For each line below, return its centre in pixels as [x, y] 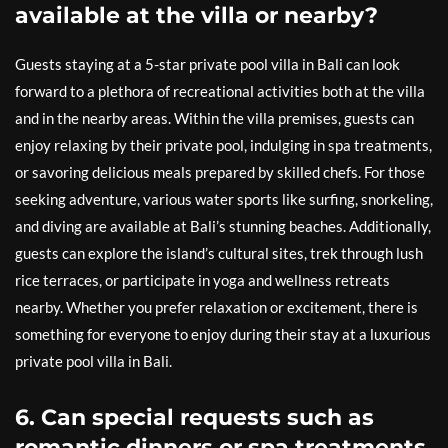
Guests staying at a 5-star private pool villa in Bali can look [207, 64]
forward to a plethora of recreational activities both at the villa [220, 91]
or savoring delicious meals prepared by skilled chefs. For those [220, 172]
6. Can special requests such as [194, 418]
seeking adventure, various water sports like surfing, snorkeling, [224, 199]
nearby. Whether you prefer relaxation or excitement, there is [216, 307]
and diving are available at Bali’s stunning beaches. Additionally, [223, 226]
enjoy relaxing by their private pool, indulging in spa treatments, [223, 145]
